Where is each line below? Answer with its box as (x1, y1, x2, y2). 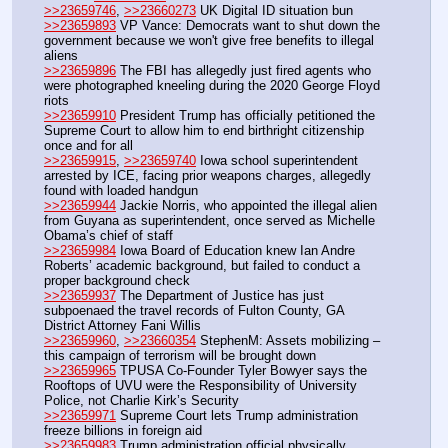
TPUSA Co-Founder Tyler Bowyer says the (116, 362, 367, 378)
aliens (44, 47, 78, 63)
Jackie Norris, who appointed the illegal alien (116, 197, 377, 213)
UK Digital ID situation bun (196, 2, 353, 18)
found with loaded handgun (44, 182, 198, 198)
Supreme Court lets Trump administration (116, 407, 358, 423)
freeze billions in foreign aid (44, 422, 202, 438)
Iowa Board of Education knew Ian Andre (116, 242, 355, 258)
